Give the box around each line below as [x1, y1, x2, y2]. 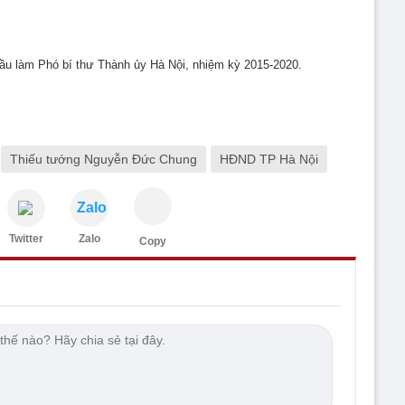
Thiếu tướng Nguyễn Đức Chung [10, 152, 197, 166]
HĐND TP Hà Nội [220, 152, 318, 166]
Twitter [9, 232, 43, 245]
